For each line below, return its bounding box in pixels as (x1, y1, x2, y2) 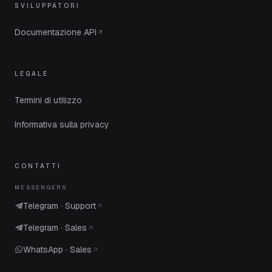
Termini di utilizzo (15, 95, 82, 106)
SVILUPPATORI (15, 2, 80, 10)
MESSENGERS (15, 184, 67, 191)
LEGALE (15, 70, 49, 78)
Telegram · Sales (23, 222, 87, 233)
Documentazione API (15, 27, 97, 38)
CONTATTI (15, 162, 61, 170)
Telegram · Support (23, 200, 96, 211)
